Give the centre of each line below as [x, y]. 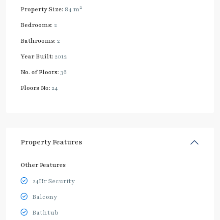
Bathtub [45, 212]
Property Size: [42, 9]
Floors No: [35, 88]
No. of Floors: [40, 72]
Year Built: [37, 56]
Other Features [43, 165]
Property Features [51, 142]
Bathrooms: [38, 41]
